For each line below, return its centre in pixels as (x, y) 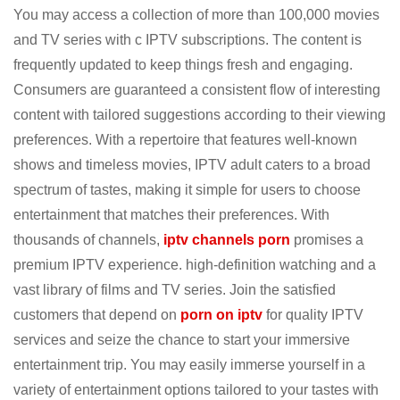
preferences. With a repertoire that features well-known (185, 139)
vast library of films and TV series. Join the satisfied (175, 289)
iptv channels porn (227, 239)
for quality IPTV (313, 314)
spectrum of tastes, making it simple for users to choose (187, 189)
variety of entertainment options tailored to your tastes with (196, 389)
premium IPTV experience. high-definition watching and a (195, 264)
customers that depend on (97, 314)
